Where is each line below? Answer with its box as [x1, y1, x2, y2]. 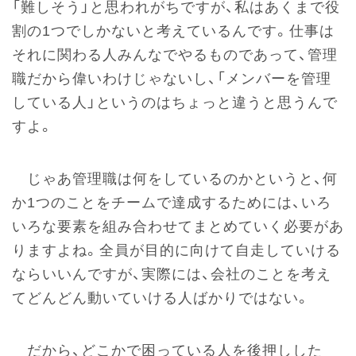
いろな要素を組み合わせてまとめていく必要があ [12, 218, 344, 234]
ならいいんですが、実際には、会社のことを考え [12, 265, 331, 282]
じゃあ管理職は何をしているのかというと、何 [12, 170, 338, 187]
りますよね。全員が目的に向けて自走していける [12, 242, 341, 258]
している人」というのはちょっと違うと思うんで [12, 94, 338, 110]
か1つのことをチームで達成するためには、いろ [12, 194, 331, 211]
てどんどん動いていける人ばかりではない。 [12, 289, 311, 306]
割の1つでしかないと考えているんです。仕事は [12, 22, 335, 39]
